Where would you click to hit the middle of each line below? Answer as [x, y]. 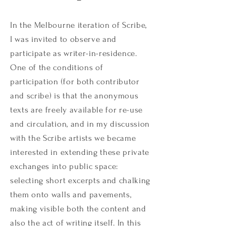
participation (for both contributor [75, 81]
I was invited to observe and [64, 39]
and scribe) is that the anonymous [74, 96]
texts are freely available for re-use [77, 110]
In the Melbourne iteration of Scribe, [79, 25]
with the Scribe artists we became [73, 138]
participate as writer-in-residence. [74, 53]
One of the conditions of [57, 67]
